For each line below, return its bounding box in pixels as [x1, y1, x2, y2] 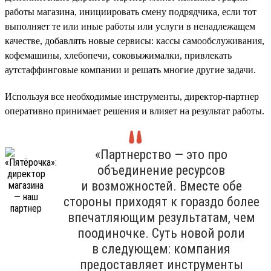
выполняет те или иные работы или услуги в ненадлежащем [5, 21, 255, 31]
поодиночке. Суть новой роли [77, 225, 245, 241]
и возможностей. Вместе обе [80, 178, 242, 194]
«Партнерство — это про [95, 146, 227, 162]
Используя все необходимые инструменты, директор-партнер [5, 91, 259, 102]
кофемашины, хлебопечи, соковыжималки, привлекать [5, 50, 232, 60]
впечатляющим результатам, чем [67, 209, 255, 225]
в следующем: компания [92, 241, 230, 256]
